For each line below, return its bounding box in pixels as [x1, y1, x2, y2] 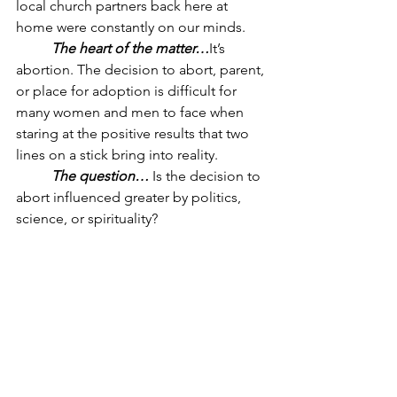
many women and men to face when [16, 104, 247, 121]
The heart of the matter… [51, 40, 209, 57]
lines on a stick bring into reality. [16, 146, 222, 163]
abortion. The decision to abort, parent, [16, 61, 268, 78]
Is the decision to [152, 167, 264, 184]
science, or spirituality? [16, 210, 161, 227]
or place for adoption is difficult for [16, 82, 240, 99]
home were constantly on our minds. [16, 19, 245, 35]
